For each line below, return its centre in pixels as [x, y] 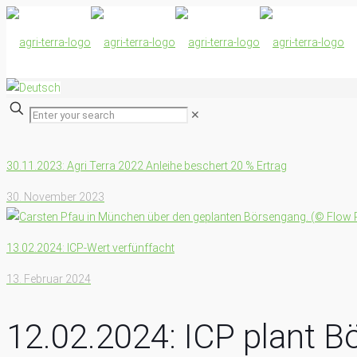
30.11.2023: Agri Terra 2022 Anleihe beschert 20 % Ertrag [147, 166]
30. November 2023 [55, 197]
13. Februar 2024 [49, 279]
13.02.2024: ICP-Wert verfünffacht [90, 248]
